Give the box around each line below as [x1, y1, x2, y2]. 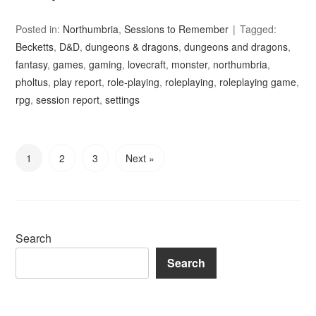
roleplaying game [219, 75, 297, 90]
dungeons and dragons [184, 39, 288, 54]
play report [54, 75, 102, 90]
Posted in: [16, 22, 63, 37]
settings [105, 92, 140, 107]
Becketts [16, 39, 54, 54]
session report [36, 92, 100, 107]
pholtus [16, 75, 49, 90]
